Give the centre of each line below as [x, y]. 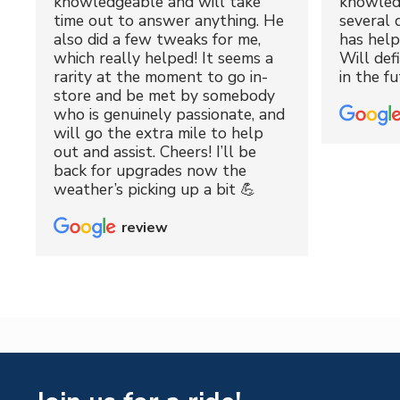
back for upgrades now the [150, 171]
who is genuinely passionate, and [169, 115]
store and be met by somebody [164, 96]
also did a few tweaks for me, [157, 40]
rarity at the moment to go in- [161, 77]
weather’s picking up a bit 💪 [155, 190]
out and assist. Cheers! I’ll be [155, 152]
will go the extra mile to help [158, 133]
